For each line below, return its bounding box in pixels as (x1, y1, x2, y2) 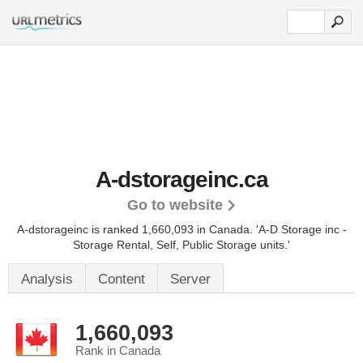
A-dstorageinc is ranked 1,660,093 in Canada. (16, 223, 256, 236)
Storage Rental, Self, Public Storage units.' (73, 238, 290, 251)
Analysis (21, 271, 73, 287)
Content (98, 271, 145, 287)
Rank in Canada (75, 344, 160, 357)
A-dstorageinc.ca (95, 167, 268, 192)
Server (170, 271, 211, 287)
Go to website (126, 197, 223, 213)
